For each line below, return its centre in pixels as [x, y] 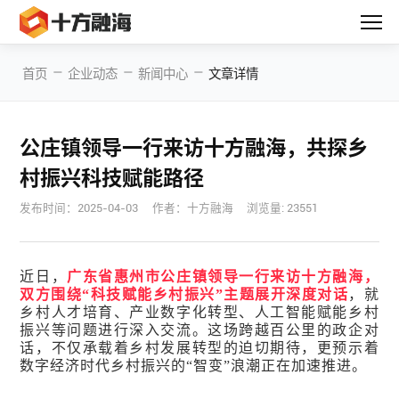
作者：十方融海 [192, 208]
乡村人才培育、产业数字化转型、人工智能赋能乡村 [199, 313]
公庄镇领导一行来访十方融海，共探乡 [194, 148]
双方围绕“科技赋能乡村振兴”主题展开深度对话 [184, 295]
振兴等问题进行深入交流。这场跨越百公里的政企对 [199, 330]
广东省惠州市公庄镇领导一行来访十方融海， [223, 277]
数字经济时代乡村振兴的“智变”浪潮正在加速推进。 [194, 366]
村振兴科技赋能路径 [112, 178]
